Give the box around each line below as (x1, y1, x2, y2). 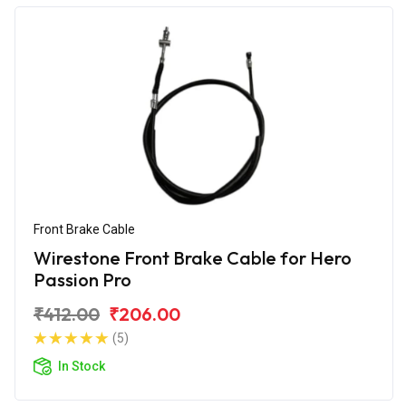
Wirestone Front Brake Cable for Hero (34, 246, 352, 269)
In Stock (58, 358, 105, 373)
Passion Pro (34, 267, 131, 291)
